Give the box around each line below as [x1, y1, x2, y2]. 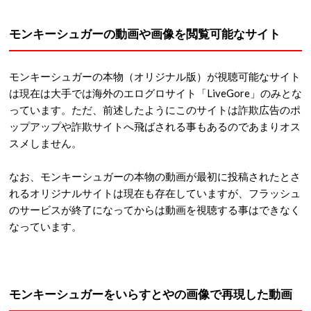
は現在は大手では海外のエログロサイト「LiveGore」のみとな [9, 86, 302, 99]
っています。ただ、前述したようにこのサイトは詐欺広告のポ [9, 103, 301, 116]
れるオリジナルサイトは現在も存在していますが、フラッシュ [9, 186, 301, 199]
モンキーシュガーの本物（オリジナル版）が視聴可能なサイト [9, 69, 301, 83]
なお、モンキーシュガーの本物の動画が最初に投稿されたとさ [9, 169, 301, 183]
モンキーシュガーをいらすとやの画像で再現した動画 [9, 286, 292, 301]
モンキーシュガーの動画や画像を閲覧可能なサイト [9, 26, 280, 41]
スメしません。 [9, 136, 82, 149]
